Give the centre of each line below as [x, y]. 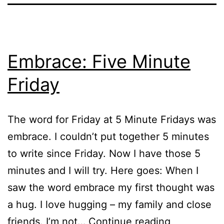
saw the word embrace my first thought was [111, 187]
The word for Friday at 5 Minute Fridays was [112, 119]
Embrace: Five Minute [99, 61]
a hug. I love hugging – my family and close [109, 204]
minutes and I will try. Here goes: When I [103, 170]
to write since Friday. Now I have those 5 [104, 153]
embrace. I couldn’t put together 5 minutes [108, 136]
